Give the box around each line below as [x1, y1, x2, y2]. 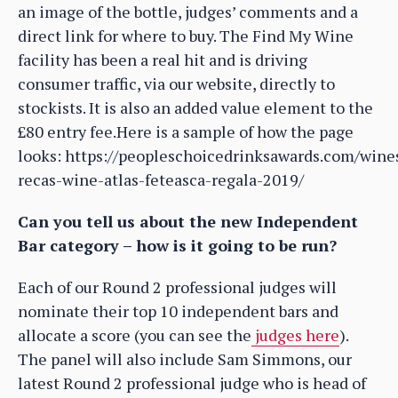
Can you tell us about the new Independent [18, 211, 358, 233]
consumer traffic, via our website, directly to [18, 73, 335, 95]
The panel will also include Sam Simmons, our [18, 348, 352, 370]
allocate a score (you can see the [18, 324, 251, 346]
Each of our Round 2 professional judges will [18, 276, 337, 298]
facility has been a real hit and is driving [18, 49, 307, 71]
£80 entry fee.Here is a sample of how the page [18, 121, 354, 143]
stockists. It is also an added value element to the [18, 97, 373, 119]
